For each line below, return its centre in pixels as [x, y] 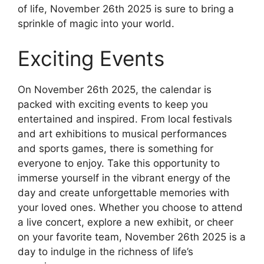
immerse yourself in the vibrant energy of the [124, 178]
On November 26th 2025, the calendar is [115, 90]
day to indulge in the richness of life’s [105, 252]
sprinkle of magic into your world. [96, 23]
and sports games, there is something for [115, 149]
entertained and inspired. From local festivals [125, 119]
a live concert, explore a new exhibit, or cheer [126, 222]
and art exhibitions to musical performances [122, 134]
